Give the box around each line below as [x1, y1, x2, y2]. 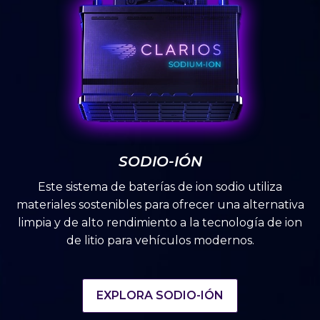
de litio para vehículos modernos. [66, 234, 254, 247]
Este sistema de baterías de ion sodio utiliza [38, 180, 282, 194]
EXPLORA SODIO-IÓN [96, 289, 224, 303]
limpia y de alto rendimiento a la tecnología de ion [18, 216, 302, 229]
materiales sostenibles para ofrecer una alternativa [16, 198, 304, 211]
